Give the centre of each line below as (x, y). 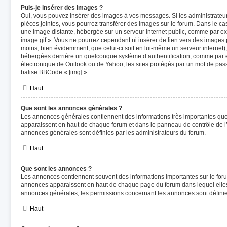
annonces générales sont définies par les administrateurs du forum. (113, 133)
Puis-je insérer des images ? (62, 8)
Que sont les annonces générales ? (71, 108)
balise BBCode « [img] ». (55, 72)
